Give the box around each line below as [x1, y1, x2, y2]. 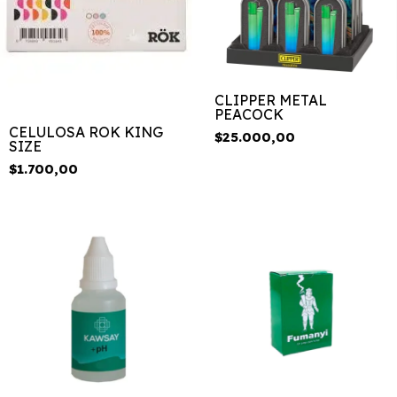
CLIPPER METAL [214, 91, 327, 110]
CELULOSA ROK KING [9, 123, 163, 142]
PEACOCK [214, 105, 284, 124]
